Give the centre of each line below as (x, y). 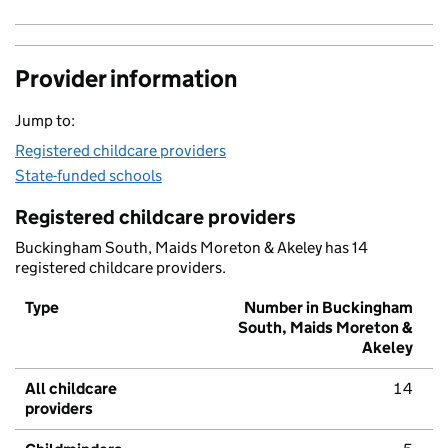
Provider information (126, 79)
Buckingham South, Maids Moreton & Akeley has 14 (191, 248)
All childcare (71, 389)
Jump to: (45, 121)
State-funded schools (88, 176)
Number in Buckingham (328, 308)
